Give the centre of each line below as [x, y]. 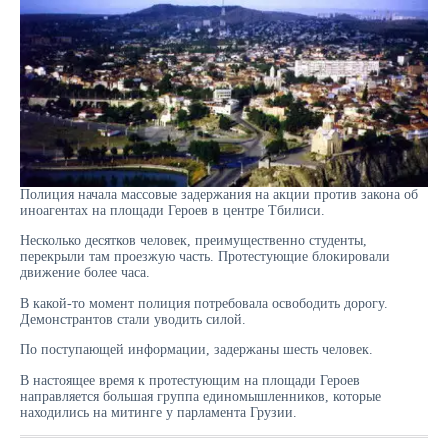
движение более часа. [85, 273]
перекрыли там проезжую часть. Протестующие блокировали [205, 257]
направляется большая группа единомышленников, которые [200, 396]
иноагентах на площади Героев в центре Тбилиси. [172, 210]
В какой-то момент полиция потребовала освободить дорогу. [204, 303]
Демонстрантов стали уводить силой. [133, 319]
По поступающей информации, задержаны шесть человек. [196, 350]
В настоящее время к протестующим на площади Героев [190, 380]
